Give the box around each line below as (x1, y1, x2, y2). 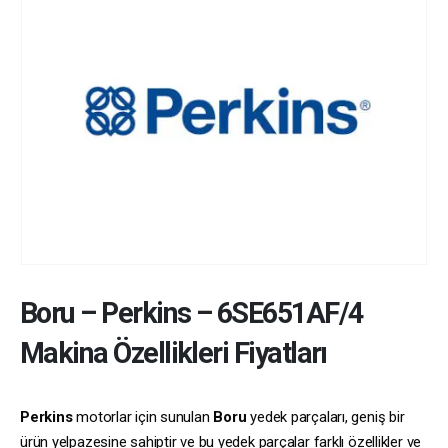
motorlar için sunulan (72, 407, 214, 426)
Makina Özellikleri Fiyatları (20, 335, 327, 370)
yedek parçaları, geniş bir (246, 407, 405, 426)
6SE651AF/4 (216, 295, 363, 330)
